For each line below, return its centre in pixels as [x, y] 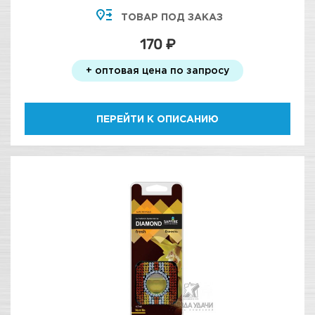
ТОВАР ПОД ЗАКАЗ [172, 17]
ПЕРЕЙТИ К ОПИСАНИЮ [157, 118]
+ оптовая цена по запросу [157, 70]
